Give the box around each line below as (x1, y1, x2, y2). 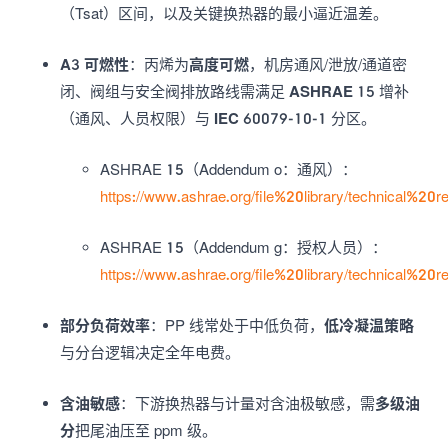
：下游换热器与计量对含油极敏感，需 (120, 394, 375, 412)
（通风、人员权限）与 (60, 109, 214, 127)
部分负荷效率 (60, 316, 150, 334)
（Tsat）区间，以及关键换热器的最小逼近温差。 (60, 4, 388, 22)
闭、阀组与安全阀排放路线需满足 (60, 82, 289, 100)
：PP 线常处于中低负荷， (150, 316, 324, 334)
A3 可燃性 (60, 55, 129, 73)
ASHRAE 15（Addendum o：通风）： (100, 160, 357, 178)
